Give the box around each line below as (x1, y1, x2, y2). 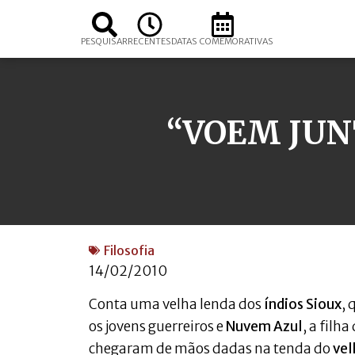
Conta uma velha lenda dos (89, 296, 264, 314)
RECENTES (128, 36, 171, 47)
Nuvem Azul (226, 318, 303, 336)
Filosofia (104, 242, 155, 258)
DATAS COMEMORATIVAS (171, 36, 273, 47)
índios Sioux (264, 296, 342, 314)
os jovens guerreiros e (89, 318, 226, 336)
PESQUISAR (81, 36, 128, 47)
